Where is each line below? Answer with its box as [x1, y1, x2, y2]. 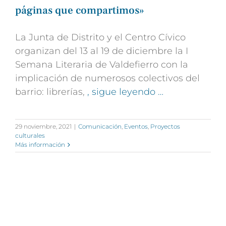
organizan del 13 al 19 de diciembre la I [15, 45, 188, 57]
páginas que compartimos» [15, 4, 144, 18]
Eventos [124, 123, 148, 131]
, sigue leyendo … [87, 86, 163, 98]
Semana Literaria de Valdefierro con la [15, 59, 188, 71]
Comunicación [78, 123, 122, 131]
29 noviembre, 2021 [15, 123, 72, 131]
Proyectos [150, 123, 180, 131]
